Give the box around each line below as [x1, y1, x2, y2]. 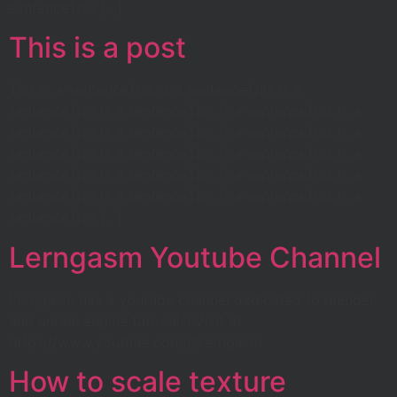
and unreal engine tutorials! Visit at [9, 311, 242, 330]
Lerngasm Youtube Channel [9, 239, 381, 275]
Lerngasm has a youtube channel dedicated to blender [9, 290, 375, 308]
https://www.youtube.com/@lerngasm [9, 332, 262, 351]
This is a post [9, 30, 186, 66]
